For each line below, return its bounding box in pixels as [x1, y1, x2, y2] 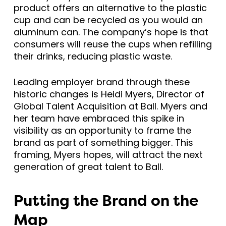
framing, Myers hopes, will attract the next [13, 148, 203, 161]
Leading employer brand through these [13, 76, 190, 89]
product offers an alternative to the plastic [13, 2, 207, 15]
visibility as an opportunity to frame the [13, 124, 191, 137]
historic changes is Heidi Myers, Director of [13, 88, 204, 101]
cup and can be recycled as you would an [13, 14, 203, 27]
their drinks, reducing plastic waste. [13, 50, 172, 63]
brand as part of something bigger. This [13, 136, 193, 149]
